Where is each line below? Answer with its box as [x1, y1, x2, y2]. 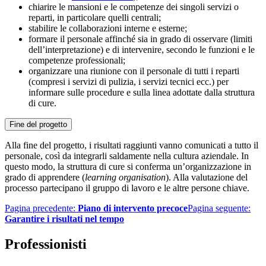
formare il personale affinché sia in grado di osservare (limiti [28, 33, 252, 44]
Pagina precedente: [5, 202, 78, 213]
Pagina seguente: [188, 202, 251, 213]
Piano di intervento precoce [78, 202, 188, 213]
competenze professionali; [28, 55, 125, 65]
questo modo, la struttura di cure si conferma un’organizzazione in [5, 161, 251, 172]
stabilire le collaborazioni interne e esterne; [28, 23, 187, 33]
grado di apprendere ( [5, 172, 85, 182]
